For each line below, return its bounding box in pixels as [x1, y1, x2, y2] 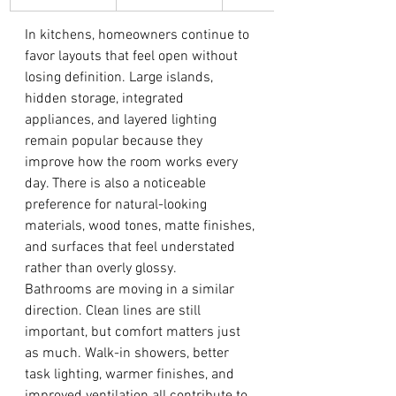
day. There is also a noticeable [25, 175, 209, 193]
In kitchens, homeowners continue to [25, 27, 253, 44]
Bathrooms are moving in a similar [25, 281, 238, 299]
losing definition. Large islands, [25, 69, 217, 87]
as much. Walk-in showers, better [25, 345, 232, 362]
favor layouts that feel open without [25, 48, 241, 65]
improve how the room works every [25, 154, 241, 171]
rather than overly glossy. [25, 260, 177, 278]
